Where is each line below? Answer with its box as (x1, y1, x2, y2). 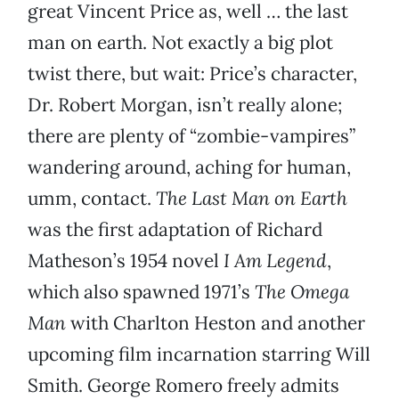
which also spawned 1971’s (28, 280, 255, 305)
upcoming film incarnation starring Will (28, 342, 370, 367)
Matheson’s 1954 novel (28, 248, 224, 273)
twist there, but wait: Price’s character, (28, 61, 357, 86)
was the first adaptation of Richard (28, 217, 322, 242)
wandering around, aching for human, (28, 155, 351, 180)
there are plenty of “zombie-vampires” (28, 124, 355, 149)
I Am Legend (224, 248, 327, 273)
